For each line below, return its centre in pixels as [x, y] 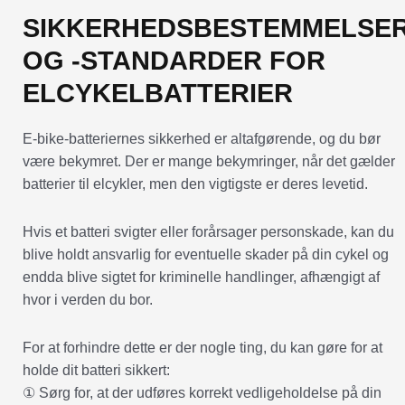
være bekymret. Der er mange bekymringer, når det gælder [209, 161]
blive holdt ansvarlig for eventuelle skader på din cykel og [206, 254]
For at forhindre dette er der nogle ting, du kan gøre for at [202, 347]
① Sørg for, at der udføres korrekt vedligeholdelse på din [202, 392]
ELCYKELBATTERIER [158, 93]
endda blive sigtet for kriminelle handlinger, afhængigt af [201, 277]
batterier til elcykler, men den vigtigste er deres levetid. [195, 184]
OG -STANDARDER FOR [174, 60]
